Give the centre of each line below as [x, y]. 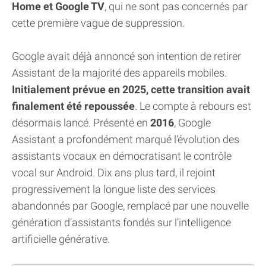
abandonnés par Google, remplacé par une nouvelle [130, 206]
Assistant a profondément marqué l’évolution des [126, 140]
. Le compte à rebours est [193, 106]
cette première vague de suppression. [98, 23]
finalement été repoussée [73, 106]
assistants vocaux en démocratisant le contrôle [122, 156]
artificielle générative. [61, 239]
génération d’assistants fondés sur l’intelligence [121, 223]
